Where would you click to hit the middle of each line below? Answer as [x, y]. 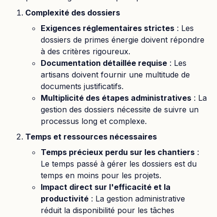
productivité [65, 199]
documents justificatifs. [82, 86]
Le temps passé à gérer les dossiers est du [119, 164]
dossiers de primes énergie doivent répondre [123, 40]
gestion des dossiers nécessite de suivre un [120, 109]
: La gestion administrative [137, 199]
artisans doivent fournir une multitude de [115, 75]
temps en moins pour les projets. [101, 175]
